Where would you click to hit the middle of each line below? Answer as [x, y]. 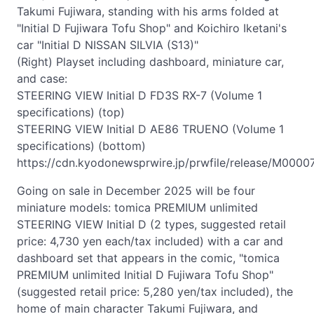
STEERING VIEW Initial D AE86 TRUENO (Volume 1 [150, 129]
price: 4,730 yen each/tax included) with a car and [150, 241]
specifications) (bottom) [81, 146]
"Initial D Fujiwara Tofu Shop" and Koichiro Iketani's [152, 28]
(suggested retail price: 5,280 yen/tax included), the [155, 292]
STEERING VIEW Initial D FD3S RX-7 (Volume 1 [139, 95]
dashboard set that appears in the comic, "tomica [148, 258]
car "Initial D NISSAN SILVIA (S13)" [108, 45]
